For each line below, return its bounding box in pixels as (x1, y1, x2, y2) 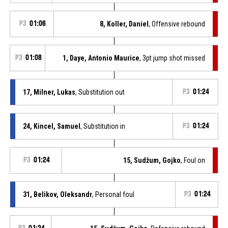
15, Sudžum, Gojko (123, 156, 181, 164)
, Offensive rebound (149, 19, 206, 28)
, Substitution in (80, 122, 125, 130)
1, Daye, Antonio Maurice (63, 53, 140, 62)
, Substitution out (75, 88, 125, 96)
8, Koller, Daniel (100, 19, 149, 28)
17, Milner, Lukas (22, 88, 75, 96)
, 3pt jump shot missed (139, 53, 206, 62)
